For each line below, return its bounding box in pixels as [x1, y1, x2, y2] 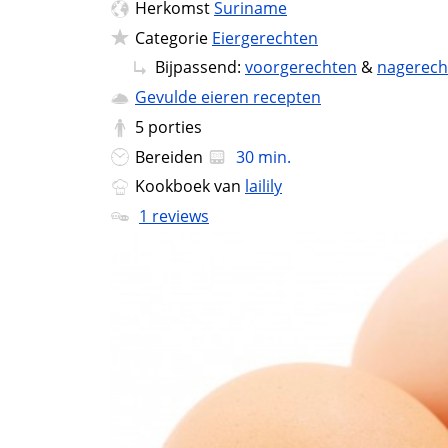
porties [148, 115, 202, 138]
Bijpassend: [155, 56, 245, 79]
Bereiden [135, 145, 207, 168]
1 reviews [139, 205, 209, 228]
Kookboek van [135, 175, 245, 198]
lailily [245, 175, 282, 198]
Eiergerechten [212, 26, 318, 49]
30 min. [232, 145, 291, 168]
